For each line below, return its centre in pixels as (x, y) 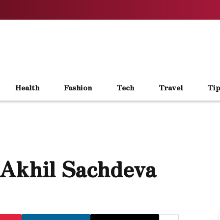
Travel (171, 87)
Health (27, 87)
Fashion (78, 87)
